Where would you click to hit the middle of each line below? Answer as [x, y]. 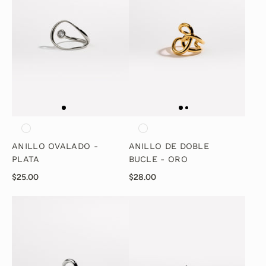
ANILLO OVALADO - [55, 147]
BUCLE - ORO [158, 160]
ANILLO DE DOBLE [169, 147]
